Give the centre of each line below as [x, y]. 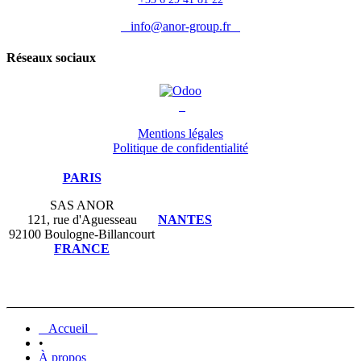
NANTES [185, 220]
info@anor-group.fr [180, 26]
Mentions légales [180, 134]
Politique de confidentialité [180, 148]
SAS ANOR [82, 205]
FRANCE [82, 249]
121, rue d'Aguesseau [82, 220]
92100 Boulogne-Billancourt [82, 234]
